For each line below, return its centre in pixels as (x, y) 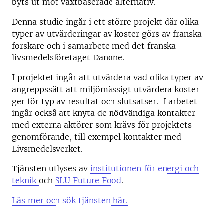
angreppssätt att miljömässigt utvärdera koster (106, 89)
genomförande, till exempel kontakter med (97, 137)
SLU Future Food (88, 180)
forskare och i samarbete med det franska (94, 46)
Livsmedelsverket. (47, 149)
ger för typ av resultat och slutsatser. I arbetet (105, 101)
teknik (25, 180)
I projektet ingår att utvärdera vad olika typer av (108, 77)
